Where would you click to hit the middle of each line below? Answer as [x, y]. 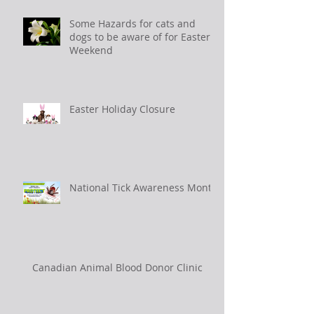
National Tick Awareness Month [144, 188]
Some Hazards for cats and [132, 24]
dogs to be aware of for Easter [140, 37]
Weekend [91, 50]
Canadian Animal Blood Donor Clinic [117, 268]
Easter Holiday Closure [122, 109]
